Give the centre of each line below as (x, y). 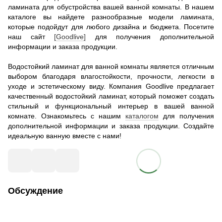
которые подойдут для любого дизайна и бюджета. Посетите (111, 27)
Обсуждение (35, 191)
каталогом (142, 116)
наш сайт (31, 37)
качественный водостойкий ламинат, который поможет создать (111, 96)
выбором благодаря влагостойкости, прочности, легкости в (111, 76)
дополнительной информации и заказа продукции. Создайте (111, 126)
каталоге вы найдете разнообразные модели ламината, (111, 17)
